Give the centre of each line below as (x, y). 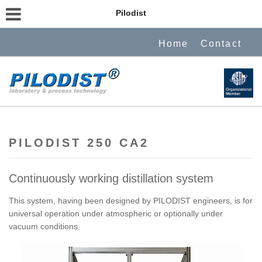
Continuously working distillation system (111, 178)
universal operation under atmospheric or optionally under (116, 213)
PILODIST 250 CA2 (79, 143)
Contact (221, 44)
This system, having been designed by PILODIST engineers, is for (131, 201)
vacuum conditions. (44, 226)
